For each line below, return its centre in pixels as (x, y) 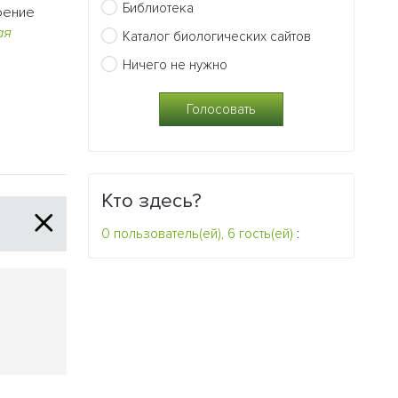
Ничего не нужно (175, 64)
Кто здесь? (152, 200)
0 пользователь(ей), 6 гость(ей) (198, 233)
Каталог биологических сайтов (217, 36)
